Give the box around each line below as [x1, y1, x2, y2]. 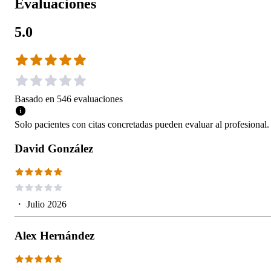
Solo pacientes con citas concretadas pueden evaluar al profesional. [15, 119, 269, 130]
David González [15, 142, 93, 155]
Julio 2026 [27, 199, 67, 210]
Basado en [15, 94, 54, 105]
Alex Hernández [15, 229, 94, 243]
